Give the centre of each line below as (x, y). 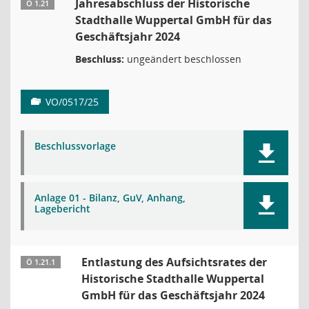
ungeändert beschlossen (183, 59)
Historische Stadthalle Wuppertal (173, 279)
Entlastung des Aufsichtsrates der (174, 262)
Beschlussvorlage (75, 146)
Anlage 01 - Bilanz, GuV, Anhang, (110, 198)
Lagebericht (62, 209)
